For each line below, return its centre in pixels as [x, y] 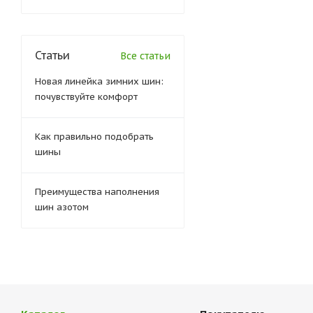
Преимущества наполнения [97, 192]
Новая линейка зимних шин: [99, 81]
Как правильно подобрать [94, 137]
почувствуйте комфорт [86, 97]
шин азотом [62, 207]
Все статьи [145, 56]
